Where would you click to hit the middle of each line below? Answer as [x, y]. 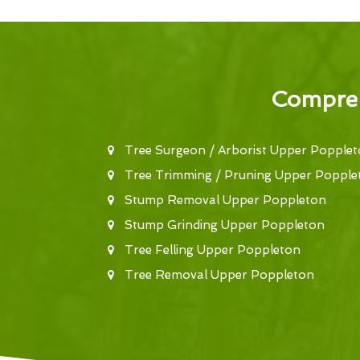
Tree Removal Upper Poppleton [219, 275]
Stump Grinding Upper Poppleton [224, 225]
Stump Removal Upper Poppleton [225, 200]
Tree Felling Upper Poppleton [212, 250]
